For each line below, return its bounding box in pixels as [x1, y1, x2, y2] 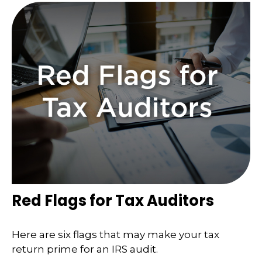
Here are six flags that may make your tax [12, 228, 219, 240]
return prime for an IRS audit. [12, 243, 158, 255]
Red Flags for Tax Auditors [12, 190, 214, 212]
